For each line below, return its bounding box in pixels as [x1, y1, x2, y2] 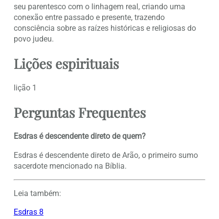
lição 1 [14, 83, 37, 92]
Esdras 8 [14, 207, 44, 217]
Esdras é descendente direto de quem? [14, 131, 146, 141]
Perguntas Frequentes [14, 103, 146, 121]
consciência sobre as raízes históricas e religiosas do [14, 23, 196, 33]
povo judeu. [14, 34, 54, 44]
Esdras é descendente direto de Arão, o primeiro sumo [14, 150, 198, 160]
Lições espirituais [14, 54, 119, 72]
